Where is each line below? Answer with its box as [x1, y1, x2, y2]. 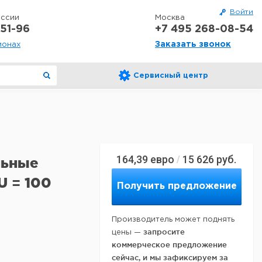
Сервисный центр [133, 73, 208, 79]
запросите [143, 227, 185, 236]
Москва [155, 15, 185, 21]
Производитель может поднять [112, 216, 235, 223]
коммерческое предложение [112, 240, 227, 249]
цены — [112, 229, 143, 236]
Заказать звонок [155, 41, 231, 48]
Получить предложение [116, 182, 237, 191]
